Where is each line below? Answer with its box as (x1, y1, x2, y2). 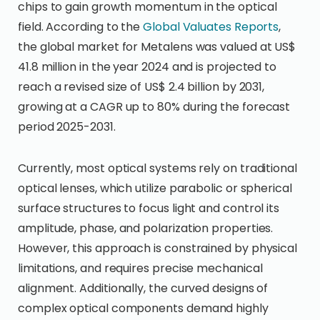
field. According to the (18, 19, 144, 35)
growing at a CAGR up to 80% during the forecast (18, 99, 291, 115)
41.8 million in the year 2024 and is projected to (18, 59, 277, 75)
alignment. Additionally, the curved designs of (18, 280, 269, 296)
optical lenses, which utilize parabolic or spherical (18, 180, 292, 196)
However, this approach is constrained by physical (18, 240, 298, 256)
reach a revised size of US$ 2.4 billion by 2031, (18, 79, 265, 95)
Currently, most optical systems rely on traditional (18, 160, 297, 176)
